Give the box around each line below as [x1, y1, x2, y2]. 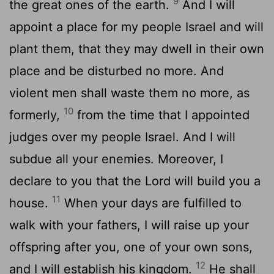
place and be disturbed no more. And [9, 63, 224, 78]
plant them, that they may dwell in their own [9, 41, 264, 56]
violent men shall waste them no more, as [9, 85, 250, 100]
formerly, [9, 107, 64, 122]
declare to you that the [9, 173, 145, 188]
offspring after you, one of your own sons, [9, 239, 253, 254]
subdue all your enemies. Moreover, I [9, 151, 223, 166]
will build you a [171, 173, 261, 188]
